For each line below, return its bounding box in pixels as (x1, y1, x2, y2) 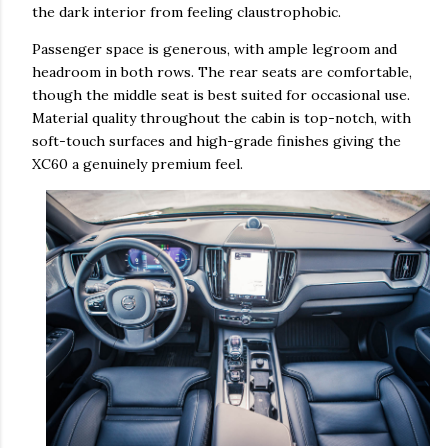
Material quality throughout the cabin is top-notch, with (32, 108, 411, 127)
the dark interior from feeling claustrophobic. (32, 2, 341, 21)
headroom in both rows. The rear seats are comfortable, (32, 62, 412, 81)
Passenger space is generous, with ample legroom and (32, 39, 397, 58)
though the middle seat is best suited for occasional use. (32, 85, 410, 104)
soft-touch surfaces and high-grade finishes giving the (32, 131, 401, 150)
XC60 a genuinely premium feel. (32, 154, 243, 173)
